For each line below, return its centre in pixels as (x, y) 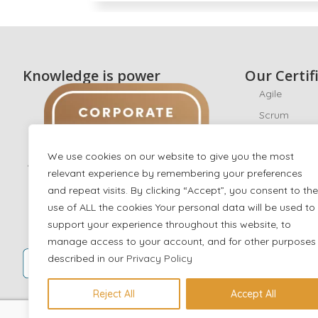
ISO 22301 (283, 201)
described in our (87, 258)
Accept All (254, 294)
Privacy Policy (159, 258)
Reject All (114, 294)
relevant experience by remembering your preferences (175, 173)
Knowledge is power (92, 76)
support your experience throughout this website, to (169, 224)
